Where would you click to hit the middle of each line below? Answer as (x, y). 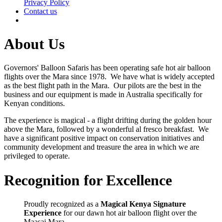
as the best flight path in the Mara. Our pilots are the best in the (103, 86)
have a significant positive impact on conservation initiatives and (104, 138)
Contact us (40, 11)
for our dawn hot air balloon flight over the (130, 213)
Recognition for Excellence (88, 180)
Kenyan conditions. (36, 104)
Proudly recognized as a (62, 204)
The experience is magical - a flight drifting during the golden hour (108, 120)
